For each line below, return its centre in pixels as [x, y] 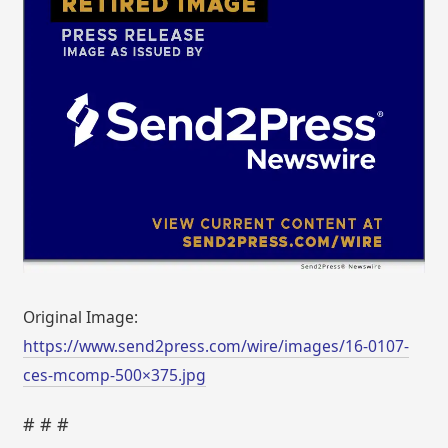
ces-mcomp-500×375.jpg [115, 374]
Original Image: [81, 316]
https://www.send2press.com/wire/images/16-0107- [216, 345]
